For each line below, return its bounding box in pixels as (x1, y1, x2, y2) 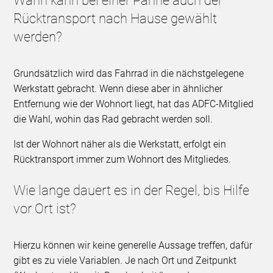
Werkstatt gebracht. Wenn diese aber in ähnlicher (13, 83, 223, 95)
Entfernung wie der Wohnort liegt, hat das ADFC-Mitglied (13, 98, 254, 110)
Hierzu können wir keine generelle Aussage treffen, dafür (13, 239, 253, 252)
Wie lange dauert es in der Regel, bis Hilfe (13, 183, 250, 199)
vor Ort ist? (13, 201, 77, 217)
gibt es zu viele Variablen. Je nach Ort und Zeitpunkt (13, 255, 237, 267)
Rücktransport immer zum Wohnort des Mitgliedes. (13, 154, 232, 166)
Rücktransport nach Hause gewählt (13, 11, 218, 27)
